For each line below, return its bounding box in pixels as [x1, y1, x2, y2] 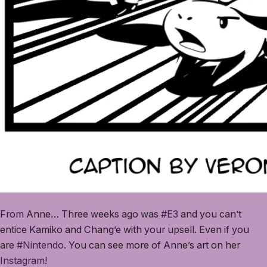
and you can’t [178, 208, 241, 221]
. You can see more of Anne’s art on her [64, 239, 240, 252]
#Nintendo [17, 239, 64, 252]
